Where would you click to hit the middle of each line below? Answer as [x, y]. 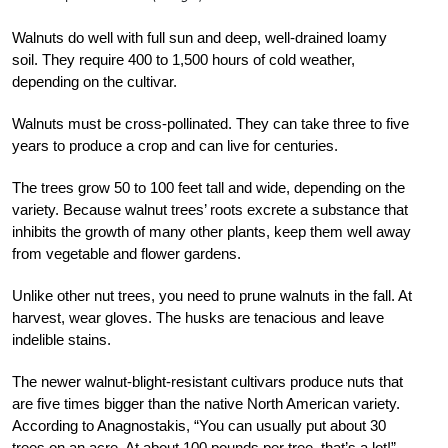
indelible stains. [61, 339]
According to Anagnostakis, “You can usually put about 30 [199, 425]
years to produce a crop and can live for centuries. [175, 145]
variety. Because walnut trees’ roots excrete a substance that [210, 209]
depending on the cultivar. [94, 81]
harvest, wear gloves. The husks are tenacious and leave [198, 317]
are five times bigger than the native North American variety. [206, 403]
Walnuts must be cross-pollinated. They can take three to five [210, 123]
